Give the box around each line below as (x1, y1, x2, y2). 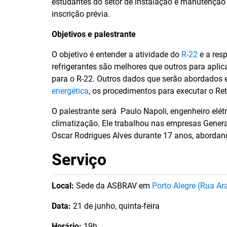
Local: (52, 181, 74, 191)
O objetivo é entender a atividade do (52, 50, 181, 60)
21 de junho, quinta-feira (71, 201, 160, 211)
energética (52, 86, 89, 96)
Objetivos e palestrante (52, 29, 136, 40)
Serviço (52, 150, 106, 170)
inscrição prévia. (52, 9, 110, 19)
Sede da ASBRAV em (74, 181, 152, 191)
